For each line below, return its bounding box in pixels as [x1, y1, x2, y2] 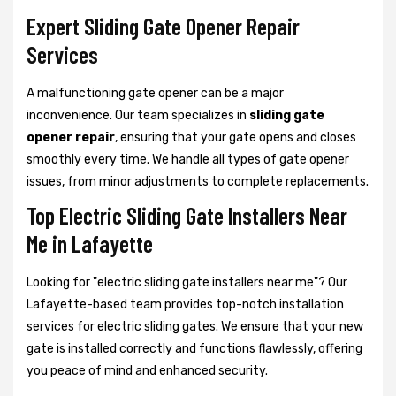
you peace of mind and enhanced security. [27, 362, 268, 378]
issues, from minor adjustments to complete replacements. [27, 173, 369, 189]
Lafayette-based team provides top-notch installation [27, 296, 344, 312]
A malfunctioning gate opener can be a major [27, 85, 284, 101]
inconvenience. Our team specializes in [27, 107, 249, 123]
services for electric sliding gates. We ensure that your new [27, 318, 363, 334]
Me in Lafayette [27, 229, 153, 257]
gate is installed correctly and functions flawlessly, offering [27, 340, 362, 356]
